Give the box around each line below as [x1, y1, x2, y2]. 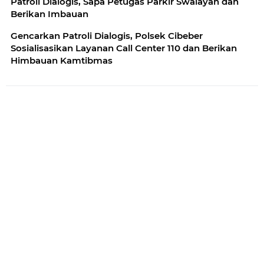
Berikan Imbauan [11, 8, 88, 20]
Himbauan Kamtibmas [11, 55, 113, 67]
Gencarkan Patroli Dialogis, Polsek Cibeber [11, 30, 203, 42]
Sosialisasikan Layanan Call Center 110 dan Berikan [11, 42, 237, 54]
